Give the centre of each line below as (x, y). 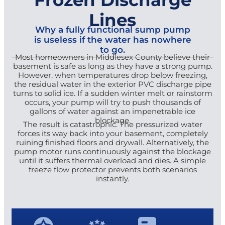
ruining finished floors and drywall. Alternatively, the (113, 142)
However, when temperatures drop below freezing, (113, 75)
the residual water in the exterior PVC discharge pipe (113, 84)
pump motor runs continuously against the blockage (113, 151)
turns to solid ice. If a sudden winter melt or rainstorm (113, 93)
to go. (113, 49)
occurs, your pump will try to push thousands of (113, 102)
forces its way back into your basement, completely (113, 133)
